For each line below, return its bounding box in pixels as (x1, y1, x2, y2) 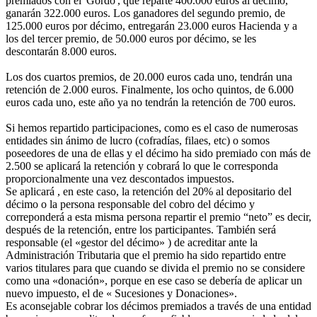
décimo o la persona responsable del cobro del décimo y (6, 197, 255, 210)
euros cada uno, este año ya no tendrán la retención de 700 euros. (6, 96, 296, 108)
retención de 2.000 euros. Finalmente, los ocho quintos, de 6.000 (6, 83, 294, 96)
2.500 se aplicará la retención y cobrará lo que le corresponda (6, 159, 278, 172)
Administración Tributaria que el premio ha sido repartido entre (6, 248, 286, 261)
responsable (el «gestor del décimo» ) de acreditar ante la (6, 236, 258, 248)
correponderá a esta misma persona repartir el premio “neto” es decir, (6, 210, 311, 223)
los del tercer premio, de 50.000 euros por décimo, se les (6, 32, 256, 45)
